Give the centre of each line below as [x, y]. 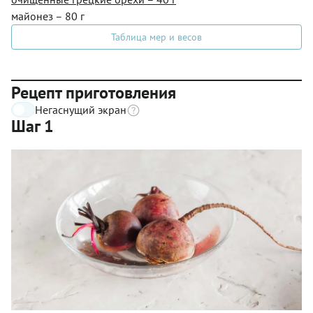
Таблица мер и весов [156, 37]
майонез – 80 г [48, 16]
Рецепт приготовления [94, 93]
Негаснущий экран [81, 110]
